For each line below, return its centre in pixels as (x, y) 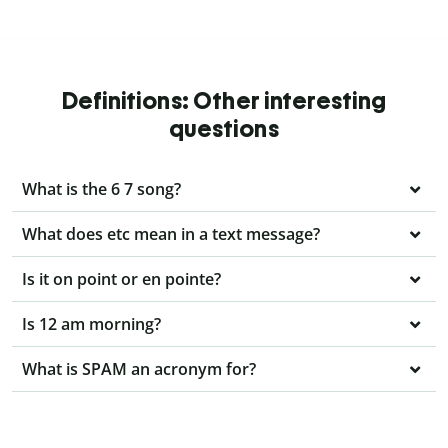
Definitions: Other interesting (224, 101)
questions (224, 129)
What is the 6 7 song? (101, 189)
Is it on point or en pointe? (121, 279)
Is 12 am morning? (91, 324)
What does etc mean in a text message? (171, 234)
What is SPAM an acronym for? (139, 369)
